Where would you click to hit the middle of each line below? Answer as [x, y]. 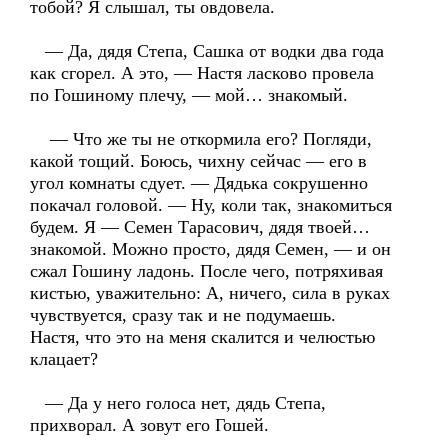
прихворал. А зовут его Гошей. [149, 425]
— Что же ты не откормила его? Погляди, [201, 139]
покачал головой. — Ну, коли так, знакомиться [211, 205]
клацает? [64, 359]
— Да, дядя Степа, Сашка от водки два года [207, 51]
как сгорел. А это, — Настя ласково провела [202, 73]
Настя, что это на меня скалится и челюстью [202, 337]
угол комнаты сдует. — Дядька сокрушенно [199, 183]
